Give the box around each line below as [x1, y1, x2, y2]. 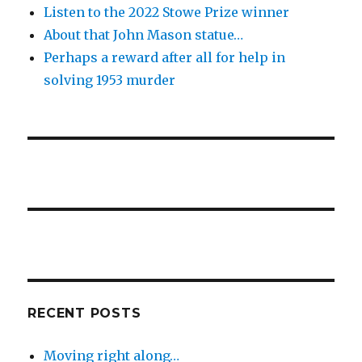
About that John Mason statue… [44, 27, 244, 44]
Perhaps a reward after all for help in [44, 49, 286, 66]
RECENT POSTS [27, 305, 141, 322]
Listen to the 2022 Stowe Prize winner [44, 4, 290, 21]
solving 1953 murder [44, 72, 176, 89]
